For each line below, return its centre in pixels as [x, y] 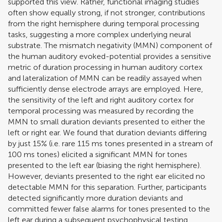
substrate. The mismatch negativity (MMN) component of [110, 45]
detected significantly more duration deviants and [95, 198]
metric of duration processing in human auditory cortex [105, 67]
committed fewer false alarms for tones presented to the [109, 209]
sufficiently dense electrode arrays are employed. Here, [106, 89]
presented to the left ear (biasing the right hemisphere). [105, 165]
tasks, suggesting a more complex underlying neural [100, 34]
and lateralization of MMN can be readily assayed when [105, 78]
